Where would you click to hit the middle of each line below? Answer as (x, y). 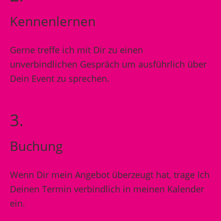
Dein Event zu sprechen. (60, 78)
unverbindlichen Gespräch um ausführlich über (108, 64)
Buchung (36, 146)
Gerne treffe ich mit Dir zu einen (76, 50)
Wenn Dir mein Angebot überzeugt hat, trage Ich (110, 175)
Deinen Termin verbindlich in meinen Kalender (107, 189)
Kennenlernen (53, 21)
